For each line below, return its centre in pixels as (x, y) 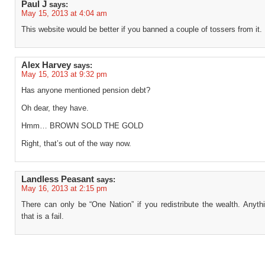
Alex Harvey (46, 65)
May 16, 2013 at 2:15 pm (64, 188)
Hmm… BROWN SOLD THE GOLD (82, 126)
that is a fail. (43, 216)
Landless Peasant (58, 179)
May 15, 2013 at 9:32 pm (64, 74)
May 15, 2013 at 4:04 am (64, 13)
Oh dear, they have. (55, 108)
